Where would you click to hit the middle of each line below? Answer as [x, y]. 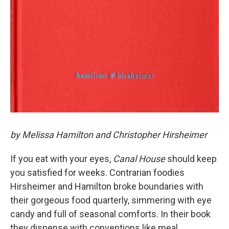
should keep [191, 158]
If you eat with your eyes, [62, 158]
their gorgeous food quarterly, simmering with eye [111, 200]
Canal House [139, 158]
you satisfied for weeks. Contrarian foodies [97, 172]
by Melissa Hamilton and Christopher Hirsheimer [109, 134]
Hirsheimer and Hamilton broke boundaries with [107, 186]
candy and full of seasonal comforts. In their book [110, 214]
